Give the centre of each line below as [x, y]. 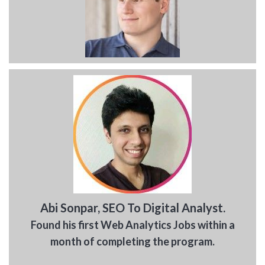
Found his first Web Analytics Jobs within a [132, 225]
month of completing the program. [132, 242]
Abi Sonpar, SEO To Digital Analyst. [132, 208]
